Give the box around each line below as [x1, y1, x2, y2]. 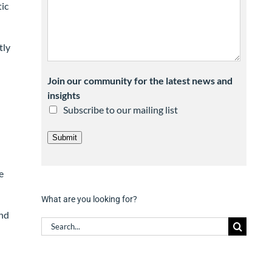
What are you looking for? [41, 194, 137, 204]
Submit [52, 133, 77, 142]
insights [47, 89, 80, 101]
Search [40, 217, 69, 229]
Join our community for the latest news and [47, 75, 233, 86]
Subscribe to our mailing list [63, 104, 178, 115]
